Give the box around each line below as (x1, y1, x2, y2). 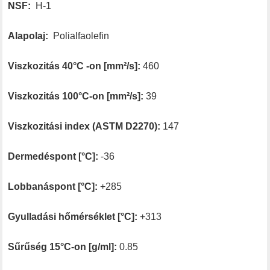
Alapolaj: (8, 30, 49, 41)
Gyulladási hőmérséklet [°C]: (8, 211, 138, 222)
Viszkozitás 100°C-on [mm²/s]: (8, 90, 144, 101)
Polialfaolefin (48, 30, 110, 41)
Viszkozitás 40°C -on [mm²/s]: (8, 60, 141, 71)
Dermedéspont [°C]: (8, 151, 99, 162)
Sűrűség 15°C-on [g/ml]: (8, 241, 118, 252)
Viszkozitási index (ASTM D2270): (8, 121, 161, 131)
